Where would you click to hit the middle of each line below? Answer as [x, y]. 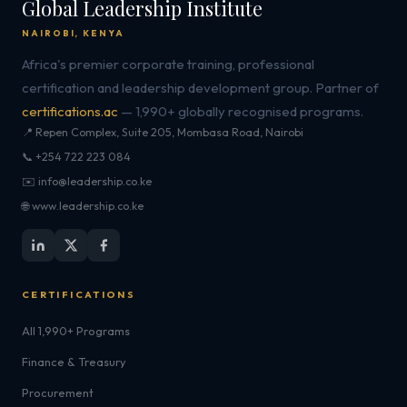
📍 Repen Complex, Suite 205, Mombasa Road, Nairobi [163, 132]
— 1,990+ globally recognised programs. [241, 111]
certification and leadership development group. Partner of [200, 88]
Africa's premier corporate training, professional [168, 64]
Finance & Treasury [74, 362]
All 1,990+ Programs [76, 331]
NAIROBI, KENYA [73, 33]
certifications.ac [70, 111]
